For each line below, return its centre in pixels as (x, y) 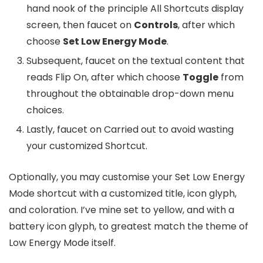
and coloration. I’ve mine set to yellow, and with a (122, 210)
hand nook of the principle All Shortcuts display (135, 9)
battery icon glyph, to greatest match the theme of (129, 227)
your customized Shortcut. (87, 146)
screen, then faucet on (80, 25)
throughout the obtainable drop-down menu (130, 94)
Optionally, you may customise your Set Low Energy (127, 177)
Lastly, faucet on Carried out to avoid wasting (130, 130)
